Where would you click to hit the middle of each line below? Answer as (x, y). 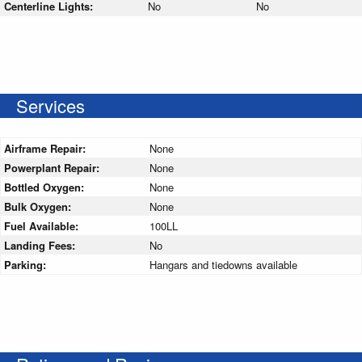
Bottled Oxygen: (46, 187)
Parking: (27, 265)
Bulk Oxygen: (39, 207)
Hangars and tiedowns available (223, 265)
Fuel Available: (43, 226)
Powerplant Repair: (53, 168)
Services (51, 106)
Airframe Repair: (46, 149)
